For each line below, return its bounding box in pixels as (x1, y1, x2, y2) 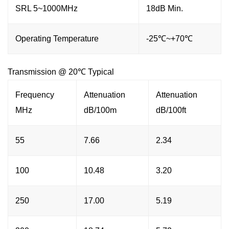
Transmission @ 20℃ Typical (8, 67, 114, 76)
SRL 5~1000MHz (15, 4, 78, 13)
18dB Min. (146, 4, 183, 13)
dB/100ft (156, 105, 186, 114)
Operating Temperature (15, 34, 99, 43)
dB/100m (84, 105, 117, 114)
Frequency (15, 90, 54, 99)
